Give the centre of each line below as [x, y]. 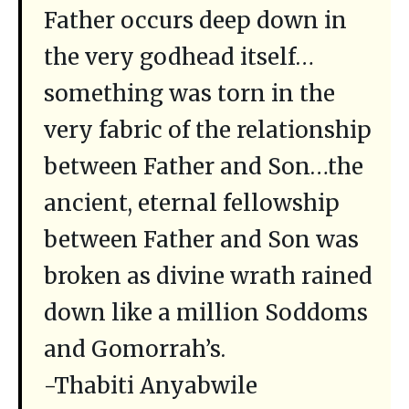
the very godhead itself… [179, 58]
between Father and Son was [201, 240]
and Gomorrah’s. [135, 350]
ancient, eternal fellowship [192, 204]
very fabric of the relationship [208, 131]
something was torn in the [189, 94]
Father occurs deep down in [195, 21]
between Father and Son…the [204, 167]
